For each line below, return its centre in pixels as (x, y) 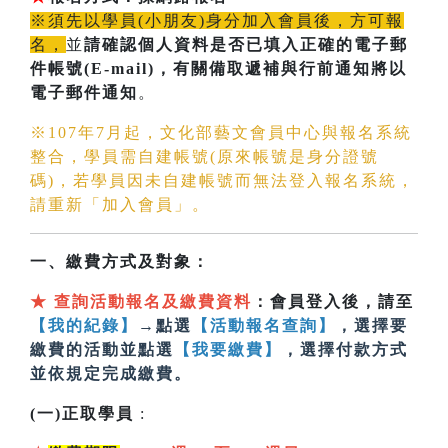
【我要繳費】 (228, 350)
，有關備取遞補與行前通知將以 (281, 69)
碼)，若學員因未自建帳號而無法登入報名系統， (222, 181)
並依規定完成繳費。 (111, 374)
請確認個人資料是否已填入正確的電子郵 (246, 45)
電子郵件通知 (84, 93)
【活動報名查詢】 (264, 326)
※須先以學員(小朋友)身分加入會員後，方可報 (217, 21)
